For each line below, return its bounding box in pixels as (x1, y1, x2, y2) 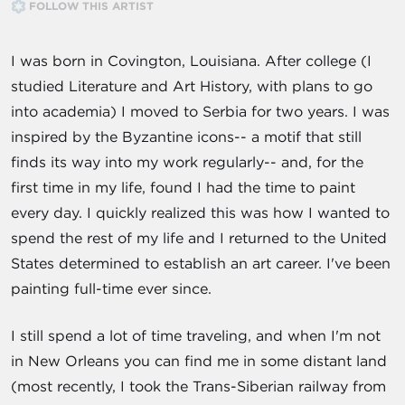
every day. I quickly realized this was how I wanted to (11, 203, 390, 222)
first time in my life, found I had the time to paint (11, 178, 355, 197)
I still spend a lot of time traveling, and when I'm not (11, 326, 381, 345)
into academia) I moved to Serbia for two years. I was (11, 102, 390, 121)
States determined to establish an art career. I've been (11, 254, 391, 273)
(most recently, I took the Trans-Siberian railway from (11, 377, 386, 396)
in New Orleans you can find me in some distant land (11, 352, 387, 371)
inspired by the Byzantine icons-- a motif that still (11, 127, 362, 146)
